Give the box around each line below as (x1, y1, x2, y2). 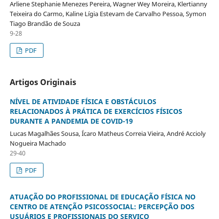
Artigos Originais (9, 76, 76, 88)
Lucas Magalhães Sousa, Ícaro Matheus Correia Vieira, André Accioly (9, 129, 206, 138)
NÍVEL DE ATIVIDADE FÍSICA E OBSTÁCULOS (9, 96, 156, 106)
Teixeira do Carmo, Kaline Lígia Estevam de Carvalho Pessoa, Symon (9, 9, 206, 18)
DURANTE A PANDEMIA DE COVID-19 (9, 116, 133, 126)
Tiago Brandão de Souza (9, 19, 80, 28)
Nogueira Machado (9, 138, 66, 148)
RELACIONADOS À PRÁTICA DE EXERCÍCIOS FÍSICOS (9, 106, 182, 116)
